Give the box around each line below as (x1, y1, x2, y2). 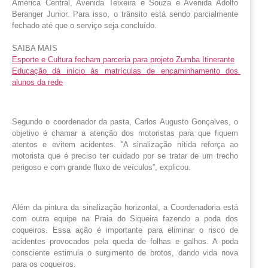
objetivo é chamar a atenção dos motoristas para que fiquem (12, 129, 238, 138)
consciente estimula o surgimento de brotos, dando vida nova (12, 248, 238, 258)
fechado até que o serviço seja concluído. (12, 20, 157, 30)
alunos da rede (12, 77, 63, 87)
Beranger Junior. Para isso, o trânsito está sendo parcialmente (12, 9, 238, 19)
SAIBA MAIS (12, 43, 57, 53)
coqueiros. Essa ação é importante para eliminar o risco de (12, 226, 238, 235)
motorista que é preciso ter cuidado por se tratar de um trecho (12, 151, 238, 161)
